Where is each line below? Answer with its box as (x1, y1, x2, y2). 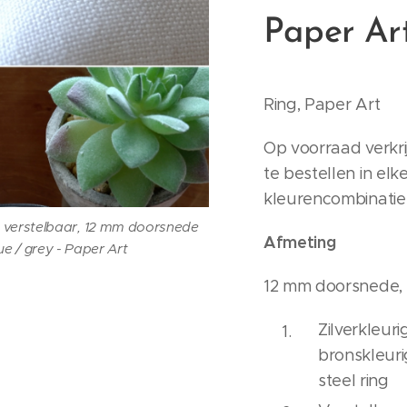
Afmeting (263, 232, 336, 253)
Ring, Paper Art (263, 94, 381, 114)
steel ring (318, 371, 389, 391)
